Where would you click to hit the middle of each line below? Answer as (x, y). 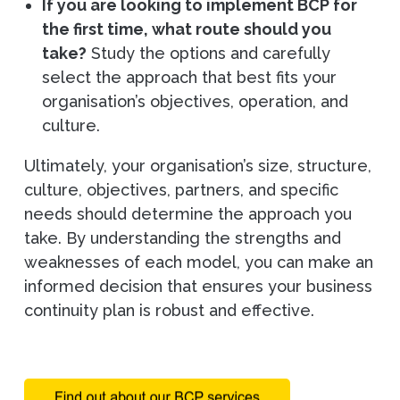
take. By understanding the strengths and (182, 238)
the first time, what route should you (186, 29)
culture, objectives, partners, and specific (181, 190)
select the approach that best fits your (189, 78)
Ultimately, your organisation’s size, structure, (197, 166)
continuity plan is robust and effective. (169, 311)
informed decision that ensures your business (198, 287)
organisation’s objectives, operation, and (195, 102)
